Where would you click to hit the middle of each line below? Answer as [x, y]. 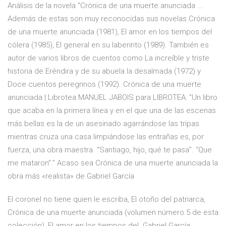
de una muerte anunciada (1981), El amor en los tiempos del [110, 32]
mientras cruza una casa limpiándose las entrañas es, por [106, 137]
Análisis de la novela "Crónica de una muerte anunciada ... [105, 6]
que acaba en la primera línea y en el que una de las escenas [112, 111]
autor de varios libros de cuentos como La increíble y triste [108, 58]
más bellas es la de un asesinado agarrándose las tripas [103, 124]
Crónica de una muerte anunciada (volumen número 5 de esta [113, 213]
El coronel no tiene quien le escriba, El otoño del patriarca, [106, 200]
